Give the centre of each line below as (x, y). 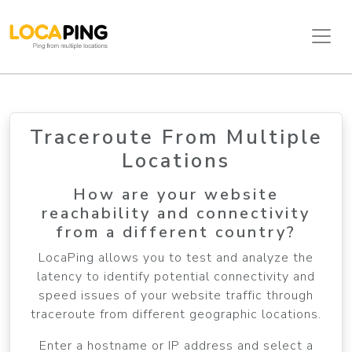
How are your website (176, 194)
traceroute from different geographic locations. (176, 314)
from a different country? (176, 232)
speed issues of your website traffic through (176, 295)
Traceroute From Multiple (176, 137)
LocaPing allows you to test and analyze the (176, 257)
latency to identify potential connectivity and (176, 276)
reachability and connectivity (176, 213)
